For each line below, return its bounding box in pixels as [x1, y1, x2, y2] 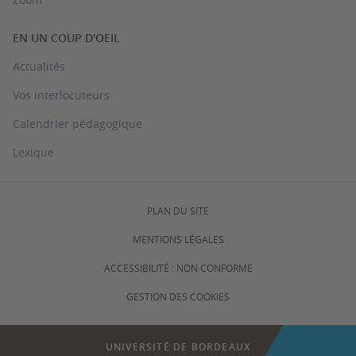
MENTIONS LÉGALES [132, 233, 224, 246]
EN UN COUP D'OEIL [13, 30, 120, 45]
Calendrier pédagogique [13, 116, 142, 131]
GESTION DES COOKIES [126, 290, 230, 303]
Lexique [13, 145, 54, 160]
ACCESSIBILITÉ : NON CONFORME [103, 261, 253, 274]
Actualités [13, 59, 65, 74]
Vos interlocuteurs [13, 87, 110, 103]
